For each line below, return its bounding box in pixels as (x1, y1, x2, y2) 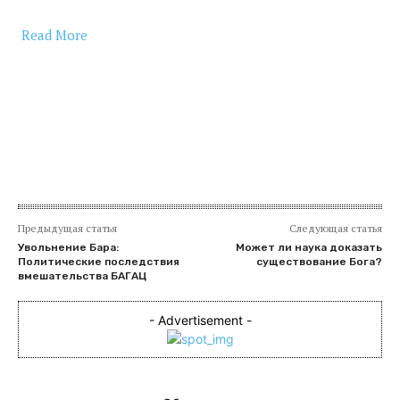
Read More (21, 25, 87, 44)
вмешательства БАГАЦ (18, 269, 146, 282)
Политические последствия (18, 254, 179, 268)
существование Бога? (255, 254, 382, 268)
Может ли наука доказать (235, 240, 382, 254)
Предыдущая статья (18, 221, 117, 235)
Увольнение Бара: (18, 240, 119, 254)
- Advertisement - (148, 312, 252, 328)
